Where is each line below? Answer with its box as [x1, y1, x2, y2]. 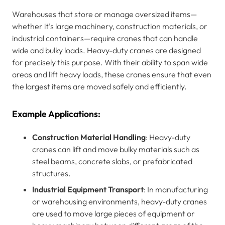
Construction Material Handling [32, 132, 146, 142]
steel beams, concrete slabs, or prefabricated [32, 156, 192, 166]
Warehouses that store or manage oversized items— [12, 9, 197, 19]
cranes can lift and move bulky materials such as [32, 144, 199, 154]
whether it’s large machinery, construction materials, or [12, 21, 207, 31]
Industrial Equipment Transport [32, 184, 144, 194]
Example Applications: [12, 107, 100, 120]
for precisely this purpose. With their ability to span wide [12, 57, 208, 67]
